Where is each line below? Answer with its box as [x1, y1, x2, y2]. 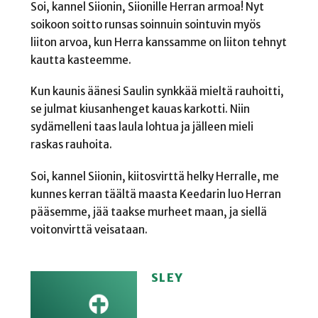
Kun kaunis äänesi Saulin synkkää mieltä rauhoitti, [30, 84, 284, 99]
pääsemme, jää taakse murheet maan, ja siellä [30, 205, 267, 219]
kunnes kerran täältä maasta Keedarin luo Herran [30, 187, 281, 202]
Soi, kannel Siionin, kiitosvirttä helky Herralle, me [30, 170, 279, 184]
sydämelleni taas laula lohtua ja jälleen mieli [30, 120, 253, 134]
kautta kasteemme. [30, 53, 131, 67]
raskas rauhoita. [30, 138, 112, 152]
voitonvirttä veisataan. [30, 223, 148, 237]
